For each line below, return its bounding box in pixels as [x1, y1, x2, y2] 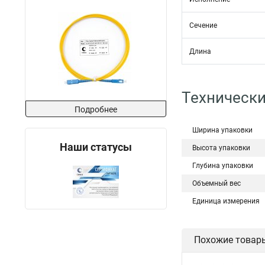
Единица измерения [192, 197, 260, 205]
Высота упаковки [192, 144, 250, 152]
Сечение [189, 21, 217, 30]
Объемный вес [192, 179, 241, 188]
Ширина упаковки [192, 126, 253, 134]
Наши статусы [60, 141, 132, 153]
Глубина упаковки [192, 161, 253, 170]
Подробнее [75, 105, 117, 114]
